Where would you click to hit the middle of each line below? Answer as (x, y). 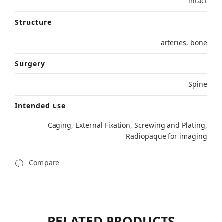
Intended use (40, 106)
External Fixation (103, 125)
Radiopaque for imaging (166, 136)
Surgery (30, 64)
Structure (33, 22)
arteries (173, 43)
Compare (44, 163)
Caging (59, 125)
